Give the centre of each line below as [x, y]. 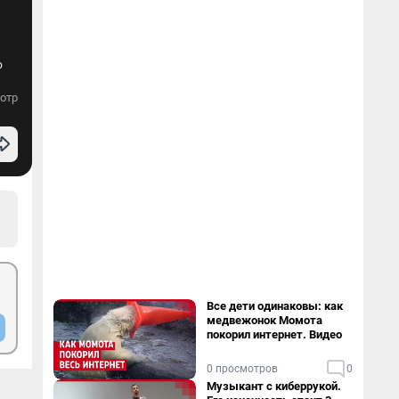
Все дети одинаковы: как [275, 306]
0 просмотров [242, 369]
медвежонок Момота [265, 320]
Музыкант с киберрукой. [274, 386]
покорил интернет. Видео [274, 334]
